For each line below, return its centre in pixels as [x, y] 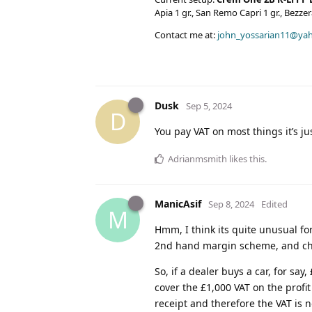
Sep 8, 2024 [231, 204]
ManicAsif [178, 203]
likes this [246, 158]
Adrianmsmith [197, 158]
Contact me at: [186, 34]
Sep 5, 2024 [209, 106]
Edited [274, 204]
